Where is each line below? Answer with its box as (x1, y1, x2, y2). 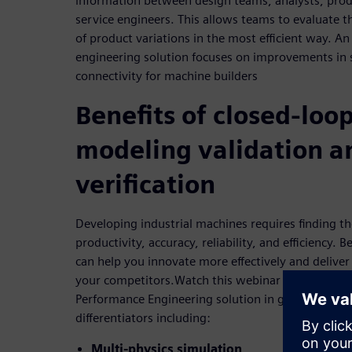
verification (75, 169, 215, 200)
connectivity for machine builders (75, 68, 258, 84)
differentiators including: (75, 310, 211, 326)
